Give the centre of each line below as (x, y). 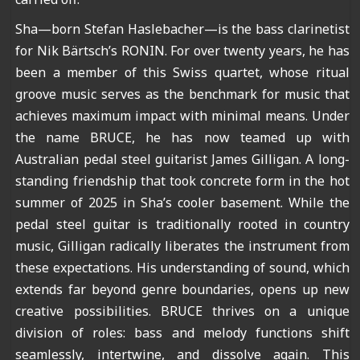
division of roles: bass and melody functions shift (182, 332)
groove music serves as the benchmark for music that (182, 94)
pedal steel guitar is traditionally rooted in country (182, 224)
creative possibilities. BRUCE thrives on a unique (182, 311)
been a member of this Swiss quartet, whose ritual (182, 72)
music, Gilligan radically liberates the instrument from (182, 245)
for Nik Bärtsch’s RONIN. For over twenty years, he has (182, 50)
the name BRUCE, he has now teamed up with (182, 137)
